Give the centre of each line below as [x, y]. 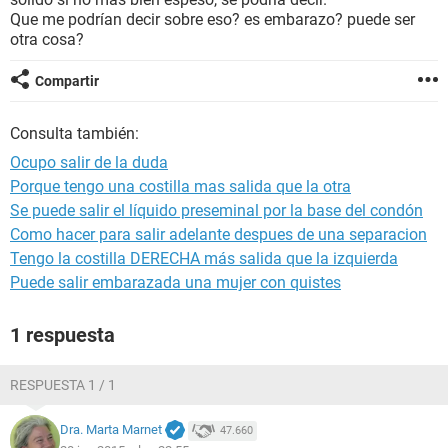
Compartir [67, 81]
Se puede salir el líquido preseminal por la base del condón [216, 210]
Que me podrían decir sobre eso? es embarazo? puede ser [212, 19]
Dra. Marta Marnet [111, 430]
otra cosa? [47, 39]
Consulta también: [74, 133]
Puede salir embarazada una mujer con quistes [175, 282]
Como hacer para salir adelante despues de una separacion [218, 234]
